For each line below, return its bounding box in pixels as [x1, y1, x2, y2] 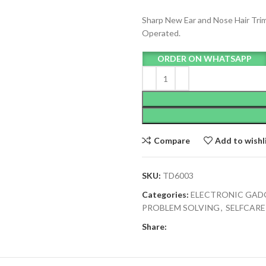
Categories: [142, 189, 189, 199]
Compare [153, 135, 190, 145]
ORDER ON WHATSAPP [157, 53, 252, 64]
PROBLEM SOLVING [142, 202, 220, 213]
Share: [142, 221, 167, 232]
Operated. [142, 28, 180, 38]
